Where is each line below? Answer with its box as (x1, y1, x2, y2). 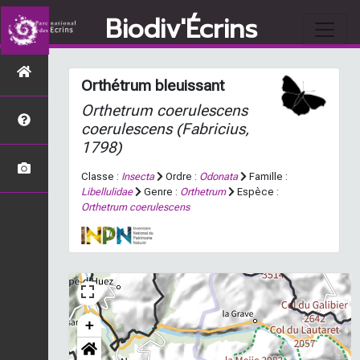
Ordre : (163, 170, 199, 182)
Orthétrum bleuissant (81, 76, 224, 95)
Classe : (81, 170, 121, 182)
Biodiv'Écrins (104, 10, 257, 49)
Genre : (141, 186, 180, 198)
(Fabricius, (172, 120, 249, 138)
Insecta (121, 170, 154, 182)
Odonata (199, 170, 238, 182)
